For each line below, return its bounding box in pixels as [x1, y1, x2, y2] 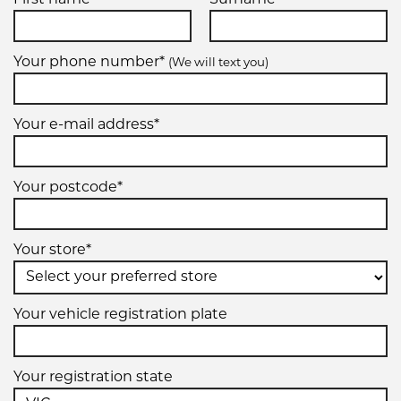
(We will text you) [168, 56, 269, 69]
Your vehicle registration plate [13, 307, 227, 322]
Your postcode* [13, 180, 123, 195]
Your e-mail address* [13, 117, 159, 132]
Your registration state [13, 370, 173, 385]
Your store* [13, 243, 91, 258]
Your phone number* [13, 55, 168, 70]
